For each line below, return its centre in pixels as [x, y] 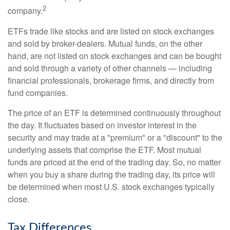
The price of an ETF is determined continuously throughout [114, 112]
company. [25, 11]
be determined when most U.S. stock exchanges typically [111, 186]
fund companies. [38, 92]
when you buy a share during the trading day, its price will [111, 174]
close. [18, 199]
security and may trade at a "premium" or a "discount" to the [115, 137]
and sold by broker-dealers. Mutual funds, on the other [105, 43]
